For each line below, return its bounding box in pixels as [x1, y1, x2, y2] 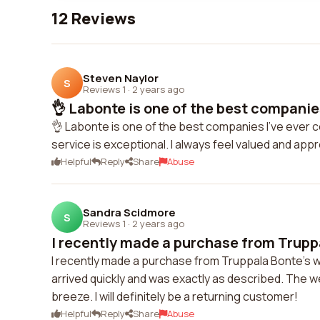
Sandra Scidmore [83, 204, 176, 220]
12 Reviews [51, 8, 136, 29]
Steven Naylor [83, 70, 159, 86]
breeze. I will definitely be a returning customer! [51, 289, 298, 304]
